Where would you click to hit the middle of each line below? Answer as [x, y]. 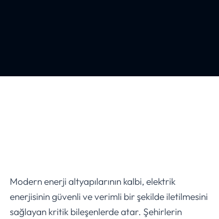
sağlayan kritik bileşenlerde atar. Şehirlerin [96, 212]
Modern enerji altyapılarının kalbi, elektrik [93, 182]
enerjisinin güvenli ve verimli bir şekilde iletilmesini [109, 197]
